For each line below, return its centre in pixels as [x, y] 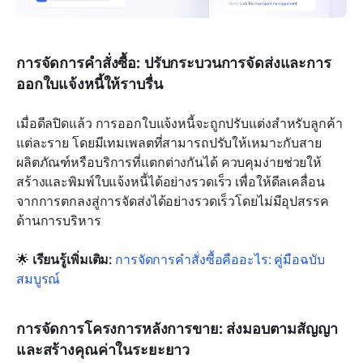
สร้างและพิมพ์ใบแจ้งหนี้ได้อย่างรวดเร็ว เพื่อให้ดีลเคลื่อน [171, 182]
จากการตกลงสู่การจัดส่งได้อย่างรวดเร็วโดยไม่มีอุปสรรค [173, 201]
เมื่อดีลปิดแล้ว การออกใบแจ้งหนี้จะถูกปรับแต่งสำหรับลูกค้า [179, 124]
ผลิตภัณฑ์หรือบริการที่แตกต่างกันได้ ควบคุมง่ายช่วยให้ [169, 162]
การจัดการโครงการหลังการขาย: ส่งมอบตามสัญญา [177, 329]
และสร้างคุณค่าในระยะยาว [103, 350]
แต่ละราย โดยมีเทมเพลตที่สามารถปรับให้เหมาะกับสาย [169, 143]
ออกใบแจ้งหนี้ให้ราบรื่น [90, 84]
